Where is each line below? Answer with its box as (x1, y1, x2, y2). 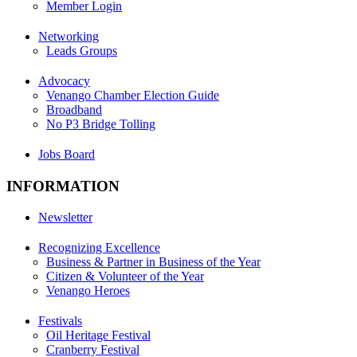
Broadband (46, 103, 102, 117)
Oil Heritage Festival (46, 328, 151, 343)
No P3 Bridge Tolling (46, 117, 155, 131)
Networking (38, 29, 99, 44)
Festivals (38, 314, 82, 328)
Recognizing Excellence (38, 241, 160, 255)
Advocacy (38, 74, 90, 88)
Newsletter (38, 210, 92, 225)
